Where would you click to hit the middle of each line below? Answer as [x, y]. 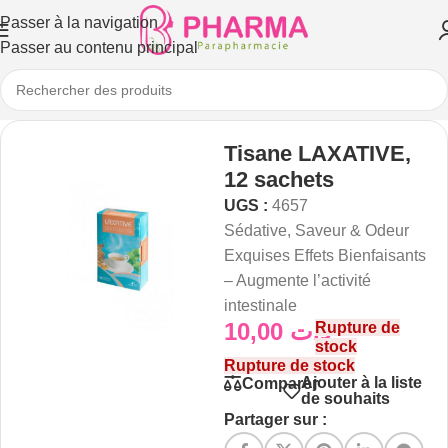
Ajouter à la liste [361, 382]
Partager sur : [275, 419]
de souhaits [345, 398]
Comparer [280, 383]
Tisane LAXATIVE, [317, 153]
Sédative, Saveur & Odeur [316, 230]
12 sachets [279, 179]
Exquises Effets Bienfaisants [325, 255]
